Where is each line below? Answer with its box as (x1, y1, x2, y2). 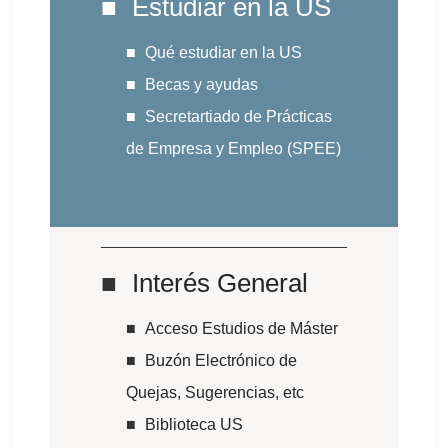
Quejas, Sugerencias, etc (125, 384, 304, 402)
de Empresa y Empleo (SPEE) (125, 140, 341, 158)
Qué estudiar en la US (144, 44, 302, 62)
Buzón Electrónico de (144, 352, 297, 370)
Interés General (131, 269, 308, 298)
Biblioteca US (144, 416, 243, 434)
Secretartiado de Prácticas (144, 108, 332, 126)
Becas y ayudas (144, 76, 258, 94)
